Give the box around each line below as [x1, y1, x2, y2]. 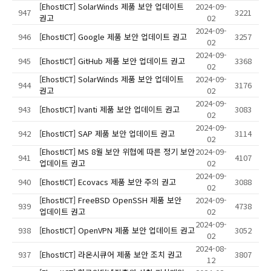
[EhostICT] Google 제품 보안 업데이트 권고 [39, 31, 187, 43]
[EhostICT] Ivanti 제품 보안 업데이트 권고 [39, 103, 180, 116]
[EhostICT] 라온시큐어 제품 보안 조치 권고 [39, 249, 182, 261]
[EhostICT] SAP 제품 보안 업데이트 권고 [39, 128, 175, 140]
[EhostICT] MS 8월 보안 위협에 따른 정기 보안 [39, 146, 195, 158]
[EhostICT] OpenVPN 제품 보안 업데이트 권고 [39, 224, 195, 237]
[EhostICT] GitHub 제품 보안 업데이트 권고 [39, 55, 185, 67]
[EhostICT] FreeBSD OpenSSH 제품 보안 [39, 194, 181, 206]
